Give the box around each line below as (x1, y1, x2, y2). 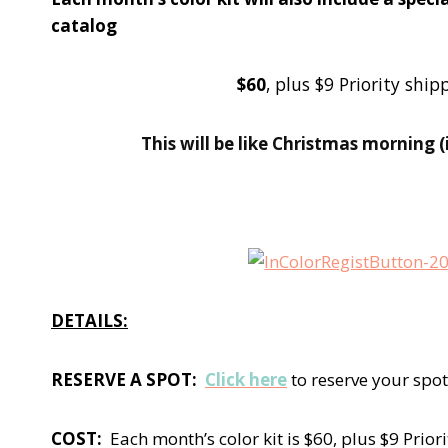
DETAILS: (51, 308, 128, 332)
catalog (51, 13, 117, 37)
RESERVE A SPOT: (51, 367, 205, 391)
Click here (205, 367, 287, 391)
